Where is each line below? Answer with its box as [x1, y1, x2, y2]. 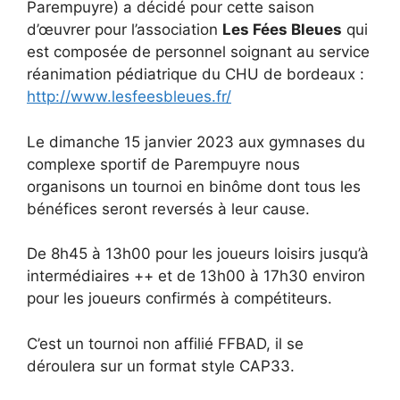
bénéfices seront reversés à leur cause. [27, 199, 310, 218]
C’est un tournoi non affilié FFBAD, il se [27, 334, 304, 353]
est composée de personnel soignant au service [27, 43, 370, 62]
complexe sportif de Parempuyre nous [27, 154, 300, 173]
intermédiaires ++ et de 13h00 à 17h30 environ [27, 267, 365, 286]
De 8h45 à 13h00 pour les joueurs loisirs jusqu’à [27, 245, 369, 263]
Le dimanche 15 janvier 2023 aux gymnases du [27, 132, 365, 151]
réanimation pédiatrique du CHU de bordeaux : [27, 65, 364, 84]
